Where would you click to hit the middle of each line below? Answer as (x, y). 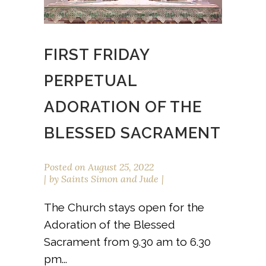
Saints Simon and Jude (110, 178)
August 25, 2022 (120, 167)
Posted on (65, 167)
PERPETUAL (91, 80)
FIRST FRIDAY (97, 54)
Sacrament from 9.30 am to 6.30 (127, 241)
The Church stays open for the (124, 207)
